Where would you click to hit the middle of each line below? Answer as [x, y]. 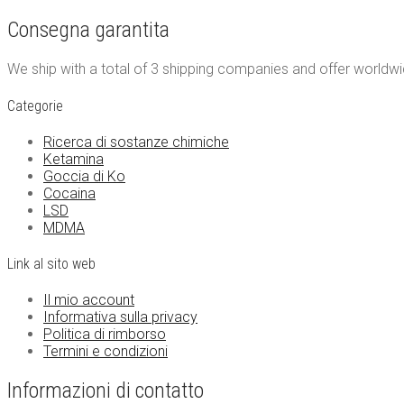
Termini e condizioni [106, 352]
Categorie [35, 106]
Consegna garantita [88, 30]
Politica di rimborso [105, 335]
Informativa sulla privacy [120, 317]
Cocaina [69, 193]
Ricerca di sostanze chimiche [136, 142]
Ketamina [73, 159]
